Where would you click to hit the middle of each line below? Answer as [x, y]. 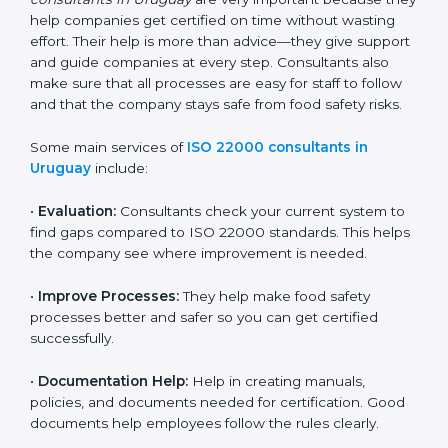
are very [356, 20]
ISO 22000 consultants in [277, 189]
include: [119, 210]
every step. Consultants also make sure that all [187, 104]
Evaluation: [77, 253]
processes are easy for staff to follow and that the [197, 125]
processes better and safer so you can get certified [204, 379]
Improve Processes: [108, 358]
